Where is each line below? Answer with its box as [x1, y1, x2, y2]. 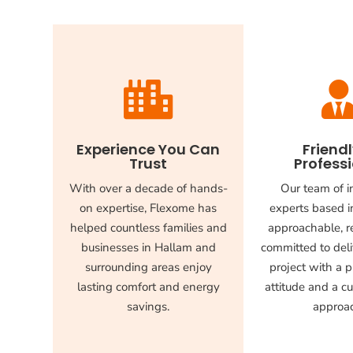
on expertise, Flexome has [80, 200, 217, 217]
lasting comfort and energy [76, 279, 220, 295]
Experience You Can [76, 139, 221, 160]
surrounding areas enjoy [84, 259, 212, 276]
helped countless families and [69, 220, 227, 236]
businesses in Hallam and [80, 240, 216, 256]
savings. [127, 299, 170, 315]
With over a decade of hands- [69, 180, 228, 197]
